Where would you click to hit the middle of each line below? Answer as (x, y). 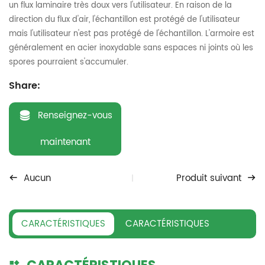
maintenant (65, 142)
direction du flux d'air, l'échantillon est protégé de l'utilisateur (125, 20)
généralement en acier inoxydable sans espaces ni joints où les (131, 48)
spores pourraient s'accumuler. (69, 62)
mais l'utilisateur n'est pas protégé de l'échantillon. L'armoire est (132, 34)
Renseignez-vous (75, 116)
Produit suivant (209, 178)
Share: (25, 86)
